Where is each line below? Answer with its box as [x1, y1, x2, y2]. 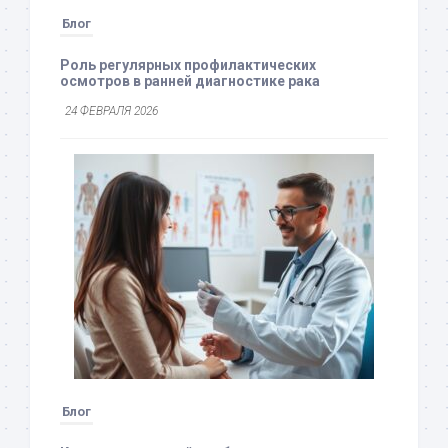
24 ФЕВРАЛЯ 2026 [65, 103, 158, 118]
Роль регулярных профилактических [60, 56, 316, 73]
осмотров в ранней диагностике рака [60, 72, 320, 89]
